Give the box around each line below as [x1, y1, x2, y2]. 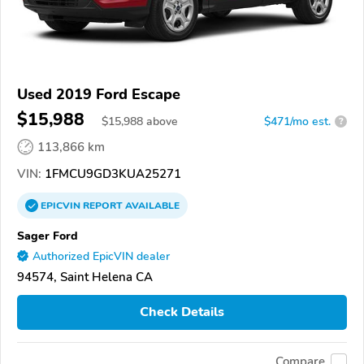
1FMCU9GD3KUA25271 [41, 165, 181, 182]
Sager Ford [17, 227, 78, 244]
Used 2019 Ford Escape [17, 84, 180, 104]
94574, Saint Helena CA [17, 268, 153, 285]
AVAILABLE [123, 198, 180, 212]
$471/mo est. [264, 113, 331, 129]
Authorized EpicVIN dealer [32, 248, 170, 264]
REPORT [83, 198, 123, 212]
